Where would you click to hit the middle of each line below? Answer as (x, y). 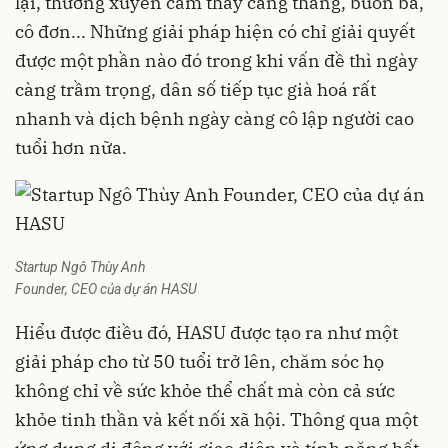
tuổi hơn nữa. (71, 147)
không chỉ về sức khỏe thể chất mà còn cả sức (205, 390)
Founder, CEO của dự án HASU (106, 289)
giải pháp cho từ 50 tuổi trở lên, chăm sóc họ (199, 361)
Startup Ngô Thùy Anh (80, 267)
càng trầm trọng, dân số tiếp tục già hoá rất (195, 89)
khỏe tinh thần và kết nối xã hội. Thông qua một (216, 419)
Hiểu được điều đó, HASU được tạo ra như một (206, 332)
